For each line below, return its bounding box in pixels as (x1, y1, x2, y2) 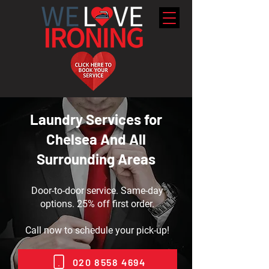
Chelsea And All (46, 130, 146, 148)
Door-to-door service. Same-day (31, 185, 163, 196)
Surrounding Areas (37, 150, 156, 168)
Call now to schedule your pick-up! (25, 225, 169, 236)
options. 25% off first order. (40, 198, 154, 210)
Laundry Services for (30, 110, 162, 128)
